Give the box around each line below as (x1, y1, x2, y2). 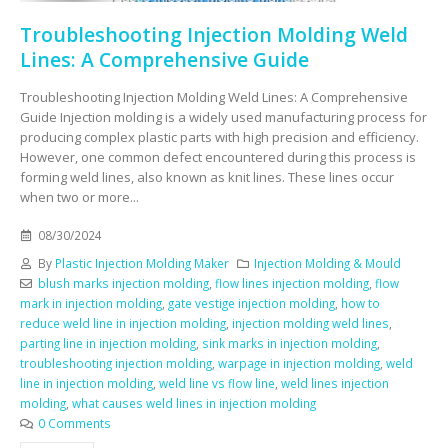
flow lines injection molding (214, 275, 369, 292)
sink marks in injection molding (202, 335, 377, 352)
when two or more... (20, 187, 139, 206)
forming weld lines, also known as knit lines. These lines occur (20, 167, 394, 186)
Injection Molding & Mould (254, 255, 402, 272)
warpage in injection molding (218, 355, 380, 372)
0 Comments (37, 415, 111, 432)
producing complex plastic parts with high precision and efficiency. (20, 127, 419, 146)
